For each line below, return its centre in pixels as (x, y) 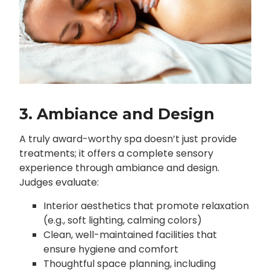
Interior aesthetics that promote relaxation (146, 206)
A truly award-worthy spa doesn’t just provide (128, 139)
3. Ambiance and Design (117, 114)
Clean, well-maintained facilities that (130, 235)
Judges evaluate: (59, 183)
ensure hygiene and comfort (111, 250)
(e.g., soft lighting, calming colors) (122, 221)
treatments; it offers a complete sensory (116, 154)
